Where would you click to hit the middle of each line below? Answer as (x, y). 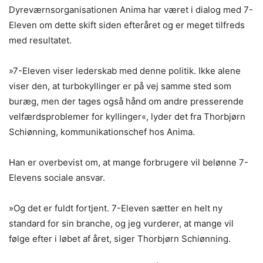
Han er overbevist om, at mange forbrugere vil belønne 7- (129, 162)
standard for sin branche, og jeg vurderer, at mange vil (121, 223)
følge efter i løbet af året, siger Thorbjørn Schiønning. (120, 239)
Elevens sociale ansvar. (57, 178)
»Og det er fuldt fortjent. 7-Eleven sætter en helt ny (116, 208)
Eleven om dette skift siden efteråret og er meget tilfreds (127, 25)
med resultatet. (40, 40)
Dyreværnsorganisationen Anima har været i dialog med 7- (131, 10)
